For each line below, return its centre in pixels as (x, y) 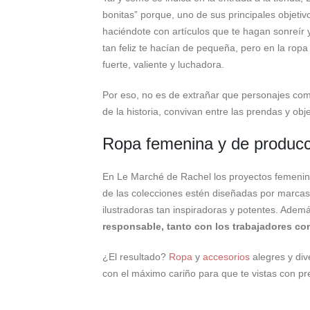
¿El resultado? (135, 256)
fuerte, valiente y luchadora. (163, 64)
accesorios (225, 256)
